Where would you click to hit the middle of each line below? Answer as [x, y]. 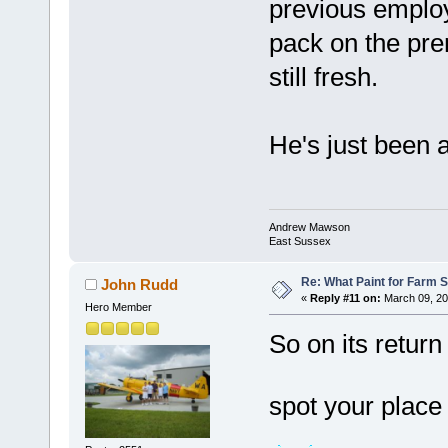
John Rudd [140, 285]
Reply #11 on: [345, 298]
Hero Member [118, 307]
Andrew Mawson [309, 227]
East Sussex [299, 241]
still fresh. [323, 76]
